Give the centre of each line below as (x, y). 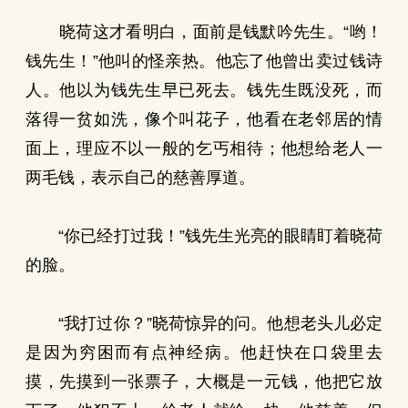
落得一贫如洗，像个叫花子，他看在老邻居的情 (204, 119)
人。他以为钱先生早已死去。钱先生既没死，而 (204, 90)
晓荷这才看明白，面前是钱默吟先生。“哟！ (204, 32)
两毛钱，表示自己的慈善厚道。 (140, 178)
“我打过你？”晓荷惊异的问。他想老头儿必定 (204, 323)
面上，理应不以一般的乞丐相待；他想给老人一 (204, 148)
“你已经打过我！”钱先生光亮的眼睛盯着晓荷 (204, 236)
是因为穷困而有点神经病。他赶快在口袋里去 (204, 352)
